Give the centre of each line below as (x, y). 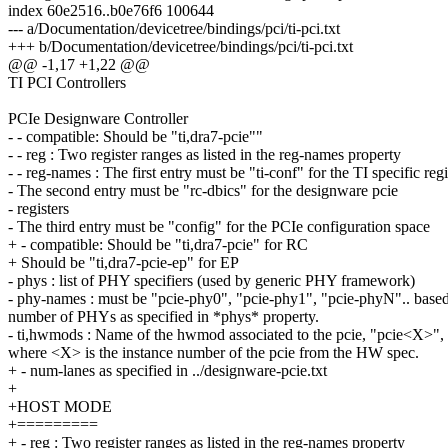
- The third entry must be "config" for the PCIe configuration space (219, 227)
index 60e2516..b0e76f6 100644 (111, 11)
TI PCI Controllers (67, 83)
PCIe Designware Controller (98, 119)
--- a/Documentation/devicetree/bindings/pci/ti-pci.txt (174, 29)
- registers (38, 209)
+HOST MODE (60, 407)
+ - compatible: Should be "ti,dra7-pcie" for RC (158, 245)
